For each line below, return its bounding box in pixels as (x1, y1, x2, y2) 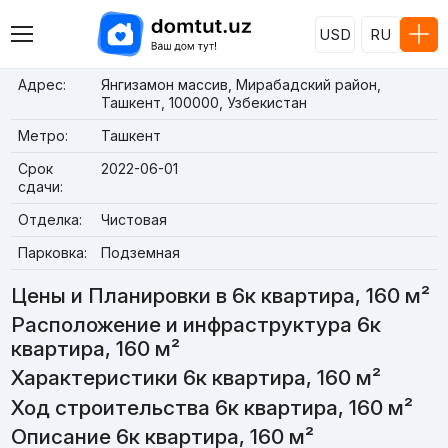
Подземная (100, 244, 180, 261)
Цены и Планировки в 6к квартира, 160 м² (10, 283, 430, 308)
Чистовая (100, 211, 167, 228)
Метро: (17, 127, 68, 144)
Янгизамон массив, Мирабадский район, (100, 76, 381, 93)
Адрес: (17, 76, 66, 93)
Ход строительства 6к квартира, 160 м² (10, 394, 413, 420)
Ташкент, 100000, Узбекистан (100, 94, 307, 111)
